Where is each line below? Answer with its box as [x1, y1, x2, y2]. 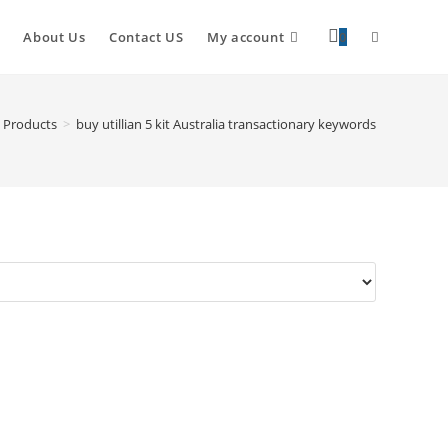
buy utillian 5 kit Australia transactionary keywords [76, 115, 376, 133]
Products [3, 115, 57, 133]
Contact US [109, 28, 184, 46]
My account [207, 28, 285, 46]
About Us [23, 28, 86, 46]
